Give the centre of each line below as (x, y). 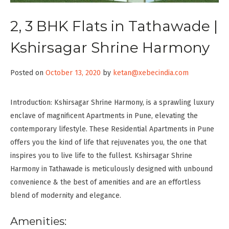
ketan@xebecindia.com (151, 73)
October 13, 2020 (73, 73)
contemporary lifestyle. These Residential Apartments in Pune (112, 129)
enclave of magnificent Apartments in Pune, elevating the (104, 116)
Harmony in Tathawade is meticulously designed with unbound (111, 169)
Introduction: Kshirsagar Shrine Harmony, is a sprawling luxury (112, 103)
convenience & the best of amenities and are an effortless (106, 182)
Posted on (28, 73)
